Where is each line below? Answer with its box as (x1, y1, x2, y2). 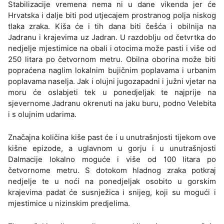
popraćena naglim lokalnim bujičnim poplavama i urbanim (8, 65, 216, 75)
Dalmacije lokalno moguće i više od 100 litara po (8, 154, 216, 164)
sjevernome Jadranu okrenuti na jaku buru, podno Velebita (8, 98, 216, 108)
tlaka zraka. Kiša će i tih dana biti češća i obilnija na (8, 21, 216, 31)
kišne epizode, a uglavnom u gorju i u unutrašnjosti (8, 143, 216, 153)
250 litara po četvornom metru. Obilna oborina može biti (8, 54, 216, 64)
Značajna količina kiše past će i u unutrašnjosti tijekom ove (8, 132, 216, 142)
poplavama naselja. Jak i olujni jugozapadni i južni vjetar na (8, 76, 216, 86)
